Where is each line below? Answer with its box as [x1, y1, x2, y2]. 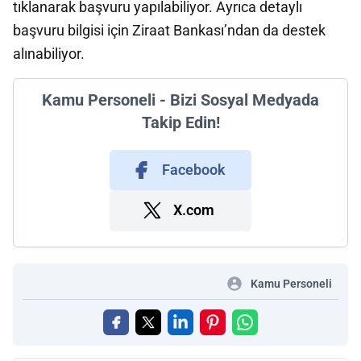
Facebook [161, 161, 226, 178]
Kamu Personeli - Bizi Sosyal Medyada [42, 90, 319, 110]
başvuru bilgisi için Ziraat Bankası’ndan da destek [13, 22, 326, 39]
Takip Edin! [141, 113, 220, 132]
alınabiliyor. [13, 45, 85, 62]
